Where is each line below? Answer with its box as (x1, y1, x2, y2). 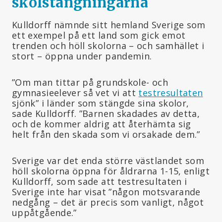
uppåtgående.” (12, 206, 77, 219)
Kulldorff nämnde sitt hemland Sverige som (12, 18, 206, 31)
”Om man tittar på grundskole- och (12, 76, 168, 88)
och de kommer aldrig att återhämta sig (12, 117, 191, 130)
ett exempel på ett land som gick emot (12, 29, 186, 41)
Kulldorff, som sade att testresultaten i (12, 175, 187, 187)
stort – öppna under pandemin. (12, 50, 152, 62)
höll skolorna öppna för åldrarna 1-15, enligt (12, 165, 210, 177)
